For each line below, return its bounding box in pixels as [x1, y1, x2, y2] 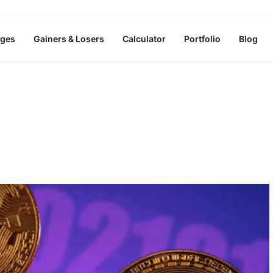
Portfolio [184, 34, 221, 44]
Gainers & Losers [34, 34, 105, 44]
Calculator [122, 34, 166, 44]
